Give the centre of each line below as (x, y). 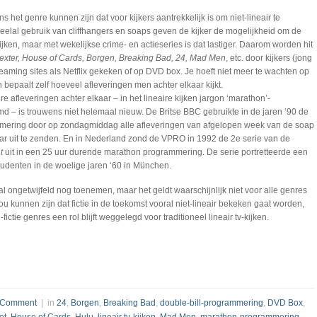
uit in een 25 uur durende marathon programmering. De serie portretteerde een (155, 152)
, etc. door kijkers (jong (269, 58)
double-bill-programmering (212, 303)
